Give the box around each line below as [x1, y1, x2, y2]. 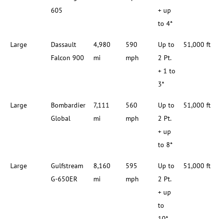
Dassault [51, 40, 77, 49]
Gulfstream [51, 161, 84, 171]
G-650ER [51, 175, 78, 184]
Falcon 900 [51, 53, 85, 63]
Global [51, 114, 71, 123]
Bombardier [51, 101, 86, 110]
